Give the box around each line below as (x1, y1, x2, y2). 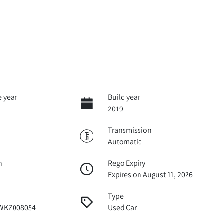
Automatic (108, 136, 141, 147)
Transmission (108, 124, 152, 135)
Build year (108, 92, 140, 102)
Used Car (108, 202, 137, 213)
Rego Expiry (108, 157, 145, 168)
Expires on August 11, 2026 (108, 169, 193, 180)
